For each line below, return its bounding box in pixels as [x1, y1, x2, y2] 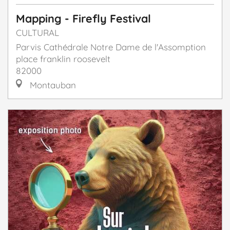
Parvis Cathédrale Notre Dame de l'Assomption [16, 42, 206, 53]
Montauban [27, 80, 76, 91]
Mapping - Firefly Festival [16, 11, 151, 26]
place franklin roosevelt [16, 53, 110, 65]
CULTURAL [16, 27, 59, 39]
